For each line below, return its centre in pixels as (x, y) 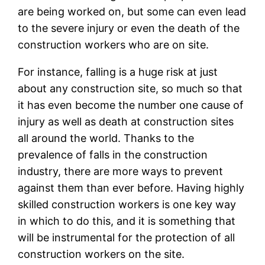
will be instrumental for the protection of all (127, 237)
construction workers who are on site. (114, 44)
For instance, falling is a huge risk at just (118, 72)
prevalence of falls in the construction (113, 154)
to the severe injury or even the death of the (129, 28)
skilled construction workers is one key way (127, 204)
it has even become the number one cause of (131, 105)
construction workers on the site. (101, 254)
